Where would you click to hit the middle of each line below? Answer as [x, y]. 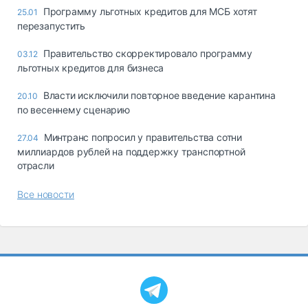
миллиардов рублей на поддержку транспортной [131, 151]
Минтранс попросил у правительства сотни [143, 137]
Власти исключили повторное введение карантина [159, 95]
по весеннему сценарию [74, 109]
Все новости [46, 194]
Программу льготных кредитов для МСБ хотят [150, 11]
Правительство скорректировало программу [148, 53]
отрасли [36, 165]
